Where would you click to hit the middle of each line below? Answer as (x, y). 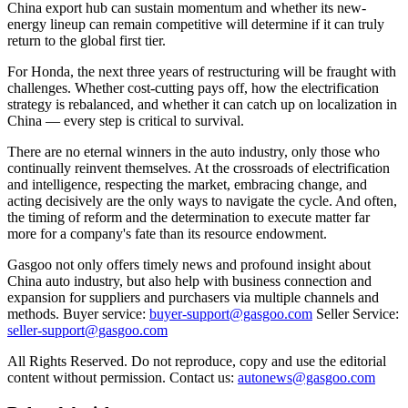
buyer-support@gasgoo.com (231, 313)
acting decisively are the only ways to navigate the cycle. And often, (202, 200)
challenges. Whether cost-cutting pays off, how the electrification (193, 87)
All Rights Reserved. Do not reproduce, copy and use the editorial (197, 361)
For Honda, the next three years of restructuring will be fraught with (202, 71)
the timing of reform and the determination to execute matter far (189, 217)
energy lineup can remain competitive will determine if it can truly (196, 24)
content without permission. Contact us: (122, 377)
